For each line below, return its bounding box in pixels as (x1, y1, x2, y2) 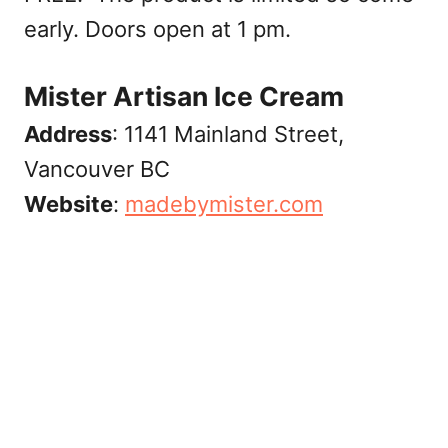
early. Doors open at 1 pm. (24, 16, 291, 43)
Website (24, 191, 113, 218)
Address (24, 121, 112, 148)
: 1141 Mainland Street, (112, 121, 344, 148)
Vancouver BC (24, 156, 170, 183)
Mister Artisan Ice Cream (24, 80, 344, 113)
